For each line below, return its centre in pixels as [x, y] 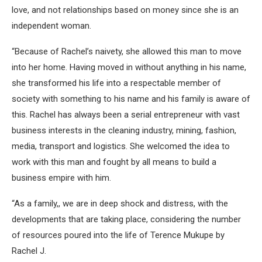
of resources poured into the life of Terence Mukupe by [118, 235]
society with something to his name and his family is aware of [131, 99]
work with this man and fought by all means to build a [114, 162]
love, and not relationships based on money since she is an [125, 10]
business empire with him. [61, 177]
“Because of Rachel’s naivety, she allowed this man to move [127, 51]
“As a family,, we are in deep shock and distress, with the [120, 203]
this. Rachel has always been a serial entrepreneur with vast [126, 114]
